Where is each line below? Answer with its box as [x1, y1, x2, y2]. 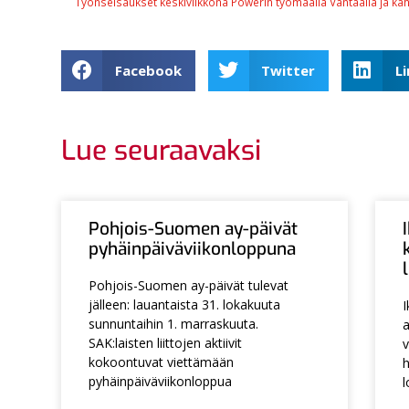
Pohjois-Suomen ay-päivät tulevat [89, 276, 289, 294]
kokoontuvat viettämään [89, 352, 235, 371]
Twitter [261, 60, 316, 79]
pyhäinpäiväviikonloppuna [89, 236, 297, 260]
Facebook [114, 60, 182, 79]
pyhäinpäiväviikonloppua [89, 372, 233, 390]
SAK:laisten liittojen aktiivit [89, 333, 243, 351]
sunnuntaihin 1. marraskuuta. [89, 314, 259, 332]
